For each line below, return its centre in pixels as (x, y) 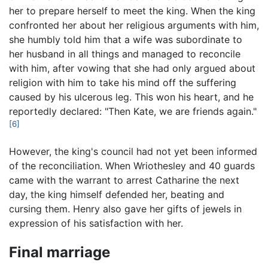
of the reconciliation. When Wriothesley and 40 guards (132, 165)
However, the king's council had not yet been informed (133, 151)
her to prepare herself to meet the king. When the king (132, 11)
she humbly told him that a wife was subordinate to (126, 40)
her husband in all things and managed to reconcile (125, 54)
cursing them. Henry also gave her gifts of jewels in (125, 208)
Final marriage (60, 252)
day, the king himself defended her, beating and (117, 194)
